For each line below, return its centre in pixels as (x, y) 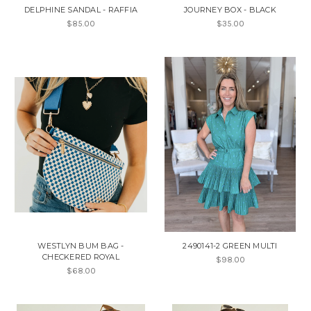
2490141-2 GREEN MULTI (230, 246)
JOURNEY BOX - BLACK (230, 10)
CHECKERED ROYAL (81, 257)
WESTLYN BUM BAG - (81, 246)
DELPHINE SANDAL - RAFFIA (81, 10)
